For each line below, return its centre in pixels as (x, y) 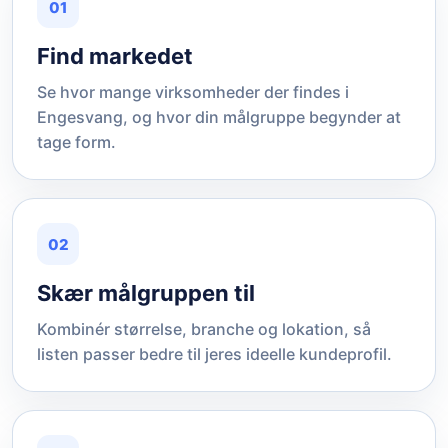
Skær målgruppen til (146, 293)
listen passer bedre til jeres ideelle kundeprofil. (214, 354)
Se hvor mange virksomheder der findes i (193, 92)
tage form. (76, 142)
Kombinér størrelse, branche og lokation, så (204, 329)
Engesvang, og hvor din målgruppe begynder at (219, 117)
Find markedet (115, 56)
